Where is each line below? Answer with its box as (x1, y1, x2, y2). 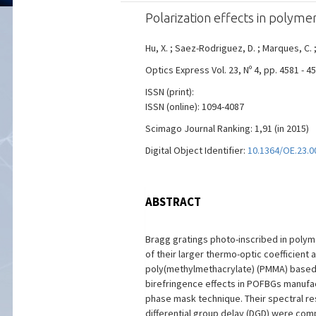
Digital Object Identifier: (145, 144, 248, 157)
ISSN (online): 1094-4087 (145, 100, 244, 113)
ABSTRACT (145, 194, 201, 209)
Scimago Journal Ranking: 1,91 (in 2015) (145, 122, 309, 135)
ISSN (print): (145, 85, 194, 98)
